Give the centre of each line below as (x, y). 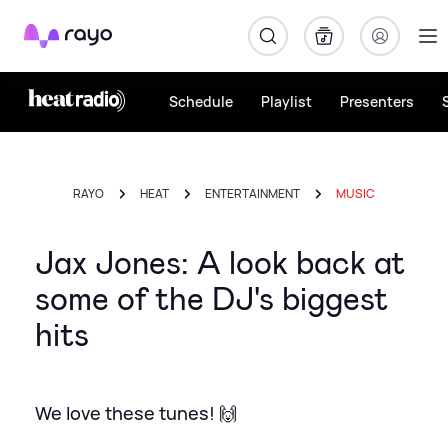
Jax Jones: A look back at (220, 263)
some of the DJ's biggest (211, 299)
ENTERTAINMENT (252, 193)
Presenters (377, 101)
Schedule (201, 101)
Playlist (286, 101)
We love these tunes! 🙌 (136, 413)
